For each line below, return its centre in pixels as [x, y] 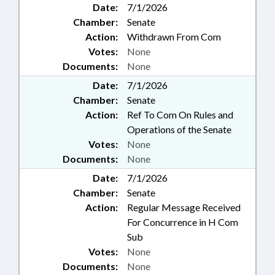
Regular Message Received [184, 207]
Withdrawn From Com [174, 37]
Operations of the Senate [179, 130]
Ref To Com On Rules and [180, 115]
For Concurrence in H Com [183, 222]
